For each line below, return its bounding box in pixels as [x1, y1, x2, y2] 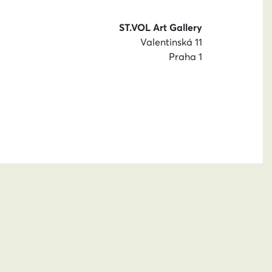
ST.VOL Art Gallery [119, 21, 202, 33]
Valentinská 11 [140, 36, 202, 48]
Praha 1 [169, 50, 202, 63]
